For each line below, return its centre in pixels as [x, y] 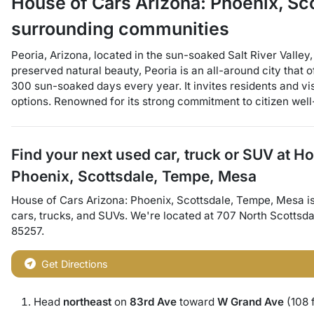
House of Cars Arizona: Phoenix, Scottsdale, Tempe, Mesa [158, 200]
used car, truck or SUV [194, 155]
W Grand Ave [251, 302]
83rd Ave [153, 302]
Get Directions [75, 264]
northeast [87, 302]
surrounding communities [120, 29]
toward [197, 302]
